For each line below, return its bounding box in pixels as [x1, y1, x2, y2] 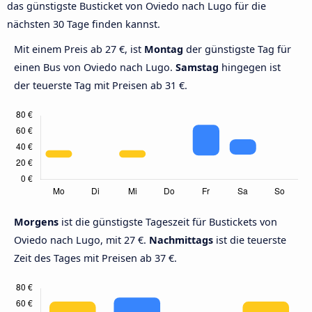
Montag [144, 42, 183, 56]
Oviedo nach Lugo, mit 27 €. [14, 233, 149, 247]
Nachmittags [149, 233, 213, 247]
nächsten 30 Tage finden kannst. [7, 17, 160, 31]
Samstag [175, 61, 219, 75]
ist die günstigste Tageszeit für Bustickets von [61, 215, 277, 229]
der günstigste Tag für [183, 42, 291, 56]
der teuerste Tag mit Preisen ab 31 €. [14, 79, 187, 93]
